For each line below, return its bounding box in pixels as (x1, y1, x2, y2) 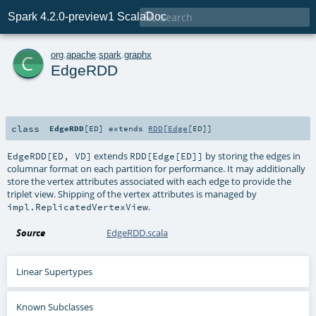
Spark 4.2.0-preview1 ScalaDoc (8, 11, 167, 23)
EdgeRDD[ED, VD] (7, 150, 92, 162)
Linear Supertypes (16, 265, 93, 278)
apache (66, 49, 96, 60)
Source (16, 226, 46, 239)
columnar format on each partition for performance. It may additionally (7, 162, 306, 175)
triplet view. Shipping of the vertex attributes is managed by (7, 187, 257, 200)
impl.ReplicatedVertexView (7, 200, 149, 212)
